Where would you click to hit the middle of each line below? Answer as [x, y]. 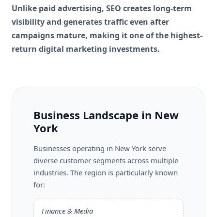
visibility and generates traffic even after [90, 22]
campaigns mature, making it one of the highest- [107, 35]
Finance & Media [67, 210]
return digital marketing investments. [86, 49]
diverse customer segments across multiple [106, 160]
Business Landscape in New [106, 115]
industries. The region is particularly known [106, 172]
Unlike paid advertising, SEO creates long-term [102, 8]
